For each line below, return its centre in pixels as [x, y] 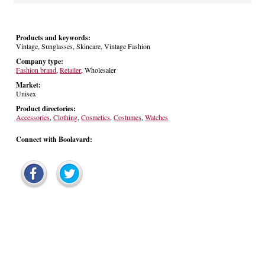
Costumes [128, 117]
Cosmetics [96, 117]
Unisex [26, 93]
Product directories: [46, 109]
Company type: [40, 61]
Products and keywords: [54, 38]
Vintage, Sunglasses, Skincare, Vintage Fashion [83, 46]
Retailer [71, 70]
